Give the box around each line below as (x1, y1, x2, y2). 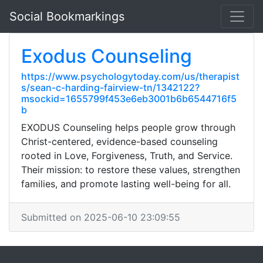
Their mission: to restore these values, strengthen (21, 164, 240, 176)
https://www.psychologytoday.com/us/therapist (21, 70, 240, 82)
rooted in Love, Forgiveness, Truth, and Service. (21, 150, 232, 161)
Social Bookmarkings (9, 9, 124, 23)
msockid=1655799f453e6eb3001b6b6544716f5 (21, 93, 237, 104)
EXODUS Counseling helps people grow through (21, 122, 235, 133)
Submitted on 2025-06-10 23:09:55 (21, 211, 180, 223)
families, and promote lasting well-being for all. (21, 178, 231, 190)
